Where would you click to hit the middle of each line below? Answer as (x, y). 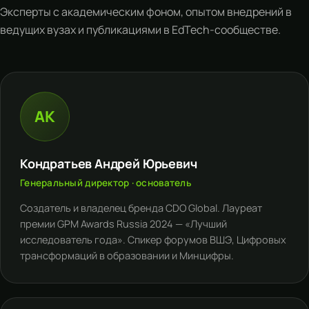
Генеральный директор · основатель (106, 183)
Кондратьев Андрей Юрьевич (109, 163)
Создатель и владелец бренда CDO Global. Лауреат (141, 208)
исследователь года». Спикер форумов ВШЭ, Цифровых (153, 240)
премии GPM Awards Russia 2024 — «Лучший (123, 224)
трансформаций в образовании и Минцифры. (127, 256)
